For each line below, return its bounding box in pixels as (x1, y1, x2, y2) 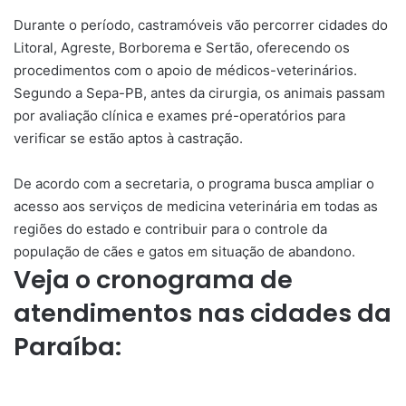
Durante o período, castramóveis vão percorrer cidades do (14, 16, 388, 34)
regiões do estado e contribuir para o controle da (14, 220, 327, 237)
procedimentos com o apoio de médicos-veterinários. (14, 62, 357, 79)
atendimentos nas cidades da (14, 296, 391, 330)
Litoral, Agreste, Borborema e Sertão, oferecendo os (14, 39, 350, 56)
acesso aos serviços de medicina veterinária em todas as (14, 198, 378, 215)
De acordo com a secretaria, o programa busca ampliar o (14, 175, 374, 192)
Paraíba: (14, 330, 121, 363)
